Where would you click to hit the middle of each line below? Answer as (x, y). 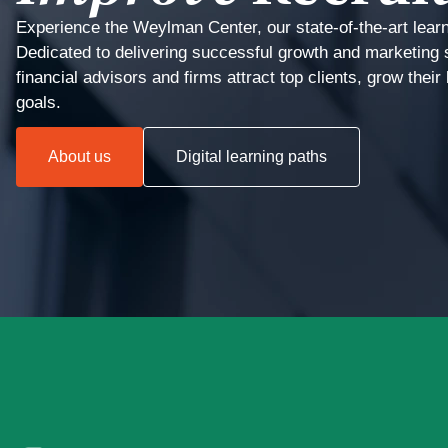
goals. (38, 102)
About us (79, 156)
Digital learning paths (251, 156)
